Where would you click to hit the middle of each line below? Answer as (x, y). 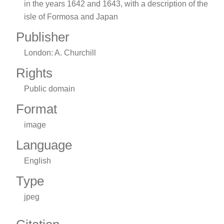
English (37, 160)
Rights (34, 73)
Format (36, 109)
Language (44, 145)
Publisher (43, 37)
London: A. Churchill (60, 53)
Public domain (49, 88)
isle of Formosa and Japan (71, 17)
